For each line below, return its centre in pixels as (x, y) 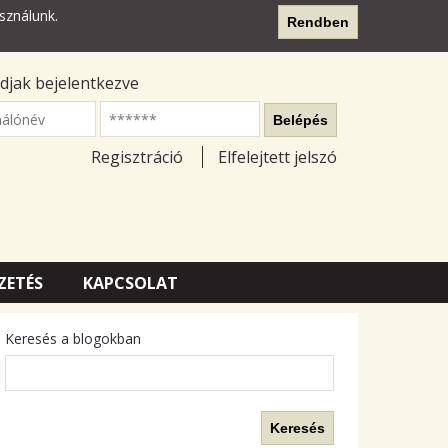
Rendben (317, 22)
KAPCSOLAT (130, 283)
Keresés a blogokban (72, 338)
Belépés (300, 119)
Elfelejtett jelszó (277, 157)
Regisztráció (136, 157)
